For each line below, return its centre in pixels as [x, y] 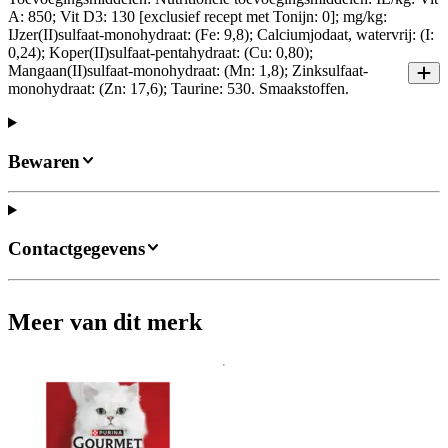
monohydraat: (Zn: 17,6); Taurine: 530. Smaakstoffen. [178, 88]
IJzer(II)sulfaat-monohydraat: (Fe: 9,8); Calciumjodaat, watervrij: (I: [221, 34]
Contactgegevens [76, 249]
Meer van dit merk [105, 321]
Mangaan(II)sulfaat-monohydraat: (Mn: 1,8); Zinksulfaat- [188, 70]
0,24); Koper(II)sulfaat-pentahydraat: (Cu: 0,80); [160, 52]
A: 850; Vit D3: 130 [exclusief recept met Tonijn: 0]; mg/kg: [197, 16]
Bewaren [44, 161]
